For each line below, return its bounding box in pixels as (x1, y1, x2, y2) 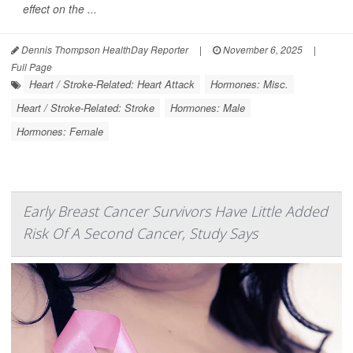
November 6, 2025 (221, 43, 303, 57)
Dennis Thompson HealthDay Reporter (19, 43, 188, 57)
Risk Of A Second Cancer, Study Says (23, 224, 258, 243)
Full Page (11, 60, 52, 74)
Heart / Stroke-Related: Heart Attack (29, 76, 195, 92)
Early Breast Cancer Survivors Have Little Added (23, 202, 328, 221)
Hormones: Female (17, 124, 103, 139)
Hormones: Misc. (210, 76, 288, 92)
